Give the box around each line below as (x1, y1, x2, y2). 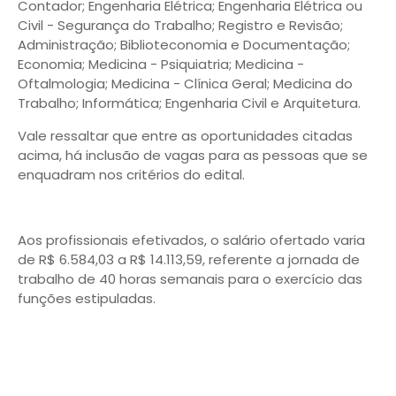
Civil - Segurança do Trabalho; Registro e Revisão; (18, 16, 343, 34)
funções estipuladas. (18, 289, 156, 308)
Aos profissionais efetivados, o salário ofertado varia (18, 231, 365, 249)
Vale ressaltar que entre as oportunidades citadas (18, 126, 353, 145)
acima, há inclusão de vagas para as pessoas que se (18, 146, 368, 164)
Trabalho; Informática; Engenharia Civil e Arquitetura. (18, 94, 361, 112)
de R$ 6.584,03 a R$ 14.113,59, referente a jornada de (18, 250, 360, 269)
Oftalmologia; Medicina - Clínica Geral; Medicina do (18, 74, 353, 93)
